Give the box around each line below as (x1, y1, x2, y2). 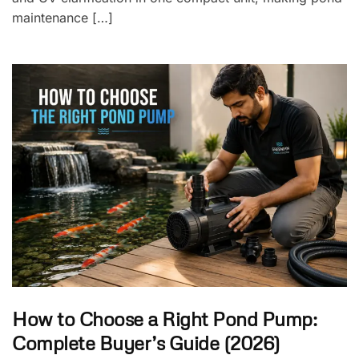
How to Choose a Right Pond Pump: (12, 306, 317, 330)
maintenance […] (12, 9, 113, 26)
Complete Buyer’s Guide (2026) (12, 330, 280, 354)
